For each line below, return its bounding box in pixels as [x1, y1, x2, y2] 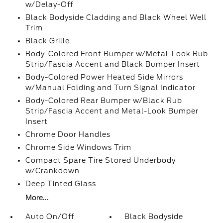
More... [25, 194, 49, 202]
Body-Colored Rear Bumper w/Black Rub [25, 97, 182, 105]
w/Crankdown [25, 167, 80, 175]
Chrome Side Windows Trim [25, 143, 131, 151]
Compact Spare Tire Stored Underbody [25, 156, 176, 164]
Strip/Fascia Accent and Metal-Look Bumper [25, 107, 199, 115]
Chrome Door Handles [25, 130, 111, 138]
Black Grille [25, 37, 70, 45]
